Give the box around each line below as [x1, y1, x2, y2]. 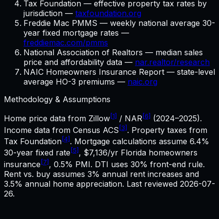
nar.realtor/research [135, 57, 210, 67]
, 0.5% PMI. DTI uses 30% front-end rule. [49, 159, 205, 169]
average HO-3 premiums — [23, 77, 128, 87]
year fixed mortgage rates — [23, 28, 129, 38]
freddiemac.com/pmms [23, 38, 108, 48]
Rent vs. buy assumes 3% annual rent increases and [4, 169, 199, 179]
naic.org [128, 77, 157, 87]
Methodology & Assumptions [4, 94, 110, 105]
